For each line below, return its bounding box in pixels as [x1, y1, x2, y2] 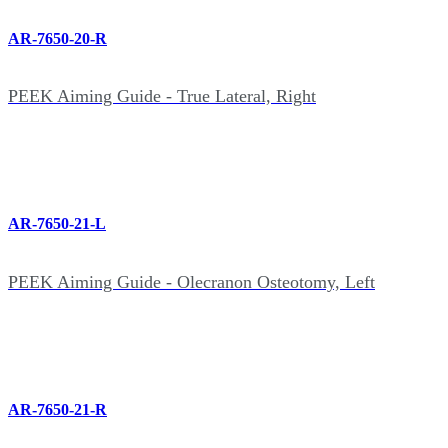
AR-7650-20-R [8, 29, 107, 47]
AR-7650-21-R [8, 400, 107, 418]
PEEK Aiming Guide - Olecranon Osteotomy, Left [8, 271, 375, 292]
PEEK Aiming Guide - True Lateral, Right [8, 85, 316, 106]
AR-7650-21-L [8, 215, 106, 233]
